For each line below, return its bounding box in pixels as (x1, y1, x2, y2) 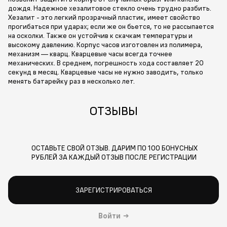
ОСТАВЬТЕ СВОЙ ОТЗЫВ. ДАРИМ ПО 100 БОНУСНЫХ (31, 143, 198, 153)
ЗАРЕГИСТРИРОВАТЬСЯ (75, 185, 152, 195)
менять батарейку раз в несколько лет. (8, 76, 135, 86)
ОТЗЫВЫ (89, 102, 138, 118)
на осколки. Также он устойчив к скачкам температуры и (8, 30, 193, 40)
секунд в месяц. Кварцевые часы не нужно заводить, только (8, 67, 203, 77)
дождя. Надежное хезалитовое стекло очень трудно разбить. (8, 3, 211, 13)
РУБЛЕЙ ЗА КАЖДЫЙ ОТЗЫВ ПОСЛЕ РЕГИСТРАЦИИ (31, 152, 197, 162)
